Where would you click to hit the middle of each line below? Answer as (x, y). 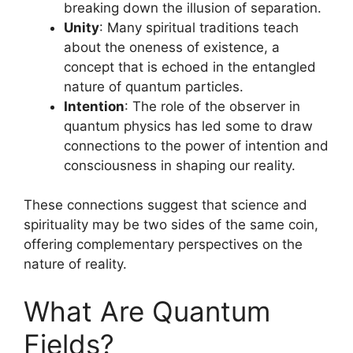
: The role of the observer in (212, 106)
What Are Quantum (147, 311)
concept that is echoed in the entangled (190, 67)
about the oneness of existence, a (172, 47)
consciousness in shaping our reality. (180, 165)
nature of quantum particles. (154, 86)
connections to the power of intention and (196, 145)
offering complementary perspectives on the (163, 245)
